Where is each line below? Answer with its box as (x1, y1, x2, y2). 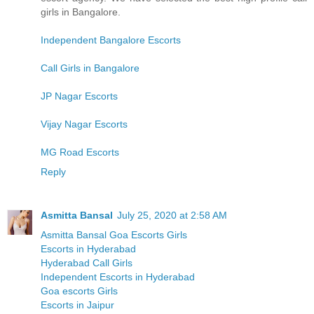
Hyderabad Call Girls (41, 257, 132, 268)
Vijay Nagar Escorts (41, 118, 128, 130)
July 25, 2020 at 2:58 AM (117, 209, 227, 221)
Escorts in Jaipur (41, 299, 114, 310)
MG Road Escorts (41, 146, 119, 158)
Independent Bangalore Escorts (41, 34, 181, 46)
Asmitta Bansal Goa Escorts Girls (41, 228, 187, 240)
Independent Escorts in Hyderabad (41, 271, 195, 282)
